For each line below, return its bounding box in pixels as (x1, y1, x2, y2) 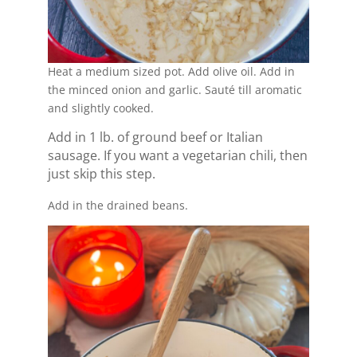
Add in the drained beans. (47, 198, 188, 214)
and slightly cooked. (47, 100, 154, 116)
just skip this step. (47, 165, 155, 183)
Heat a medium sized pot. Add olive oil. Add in (47, 64, 295, 80)
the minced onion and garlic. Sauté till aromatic (47, 82, 302, 98)
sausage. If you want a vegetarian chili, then (47, 147, 308, 165)
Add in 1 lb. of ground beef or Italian (47, 128, 263, 147)
